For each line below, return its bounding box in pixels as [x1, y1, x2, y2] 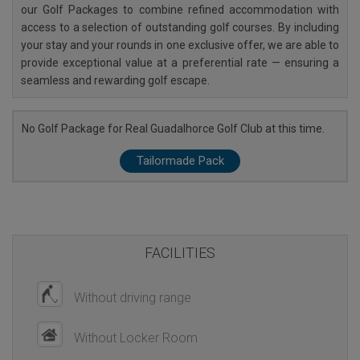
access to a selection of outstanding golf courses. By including [21, 20, 339, 34]
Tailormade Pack [136, 153, 224, 168]
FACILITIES [145, 243, 215, 261]
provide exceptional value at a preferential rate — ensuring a [21, 55, 339, 69]
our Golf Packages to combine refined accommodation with [21, 2, 339, 16]
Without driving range [71, 289, 191, 305]
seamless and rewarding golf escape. [21, 73, 210, 87]
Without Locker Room [71, 329, 198, 346]
